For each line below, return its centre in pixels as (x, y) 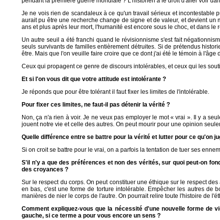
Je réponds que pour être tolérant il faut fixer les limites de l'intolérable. (115, 92)
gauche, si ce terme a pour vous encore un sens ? (91, 216)
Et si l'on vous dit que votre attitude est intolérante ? (94, 79)
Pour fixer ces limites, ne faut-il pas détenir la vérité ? (96, 105)
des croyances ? (45, 169)
